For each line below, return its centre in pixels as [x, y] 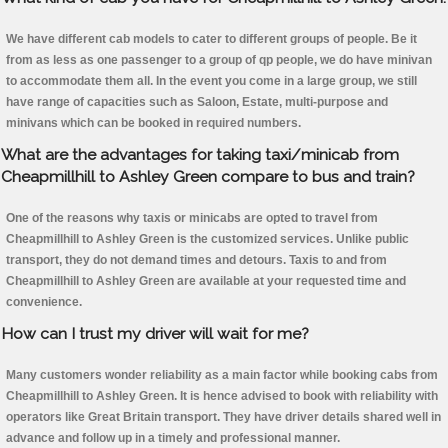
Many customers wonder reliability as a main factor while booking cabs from [222, 375]
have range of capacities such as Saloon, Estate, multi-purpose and [197, 102]
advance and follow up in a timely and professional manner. [173, 438]
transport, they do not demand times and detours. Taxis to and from [196, 260]
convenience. [44, 302]
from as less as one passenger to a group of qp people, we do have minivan [219, 60]
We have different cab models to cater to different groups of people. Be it [211, 39]
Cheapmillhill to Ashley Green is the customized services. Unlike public [207, 239]
